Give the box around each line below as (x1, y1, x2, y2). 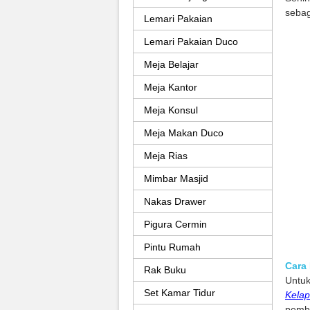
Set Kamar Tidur (144, 287, 215, 298)
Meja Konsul (144, 104, 198, 116)
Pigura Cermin (144, 219, 207, 230)
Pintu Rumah (144, 241, 201, 253)
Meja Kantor (144, 82, 197, 93)
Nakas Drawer (144, 196, 206, 207)
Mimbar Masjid (144, 173, 208, 184)
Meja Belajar (144, 59, 199, 70)
